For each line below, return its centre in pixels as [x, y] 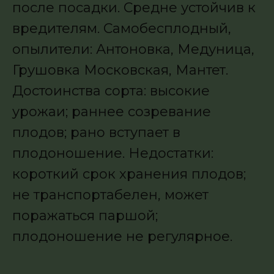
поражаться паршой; [85, 216]
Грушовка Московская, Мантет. [120, 70]
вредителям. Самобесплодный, [122, 29]
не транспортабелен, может [110, 195]
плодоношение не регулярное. [122, 237]
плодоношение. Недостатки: [113, 154]
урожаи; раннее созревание [112, 112]
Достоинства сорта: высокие [111, 91]
